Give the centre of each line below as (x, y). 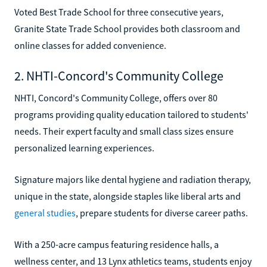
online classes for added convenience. (90, 45)
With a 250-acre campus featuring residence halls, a (117, 244)
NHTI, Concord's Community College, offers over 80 (116, 97)
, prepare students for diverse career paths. (162, 212)
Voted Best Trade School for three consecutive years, (119, 12)
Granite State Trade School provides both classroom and (127, 28)
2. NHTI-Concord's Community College (119, 75)
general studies (45, 212)
